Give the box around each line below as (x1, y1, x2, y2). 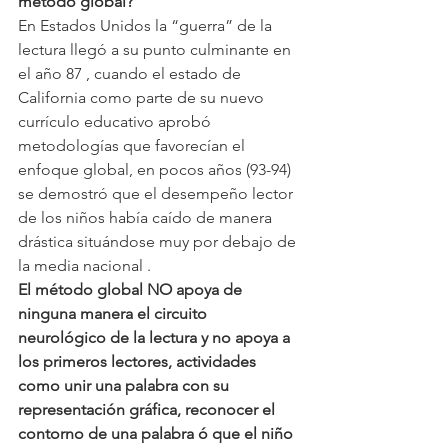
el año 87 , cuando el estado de (18, 64, 245, 84)
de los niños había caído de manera (18, 208, 276, 228)
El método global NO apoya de (18, 280, 246, 300)
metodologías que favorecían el (18, 136, 249, 156)
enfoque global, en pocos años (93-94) (18, 160, 295, 180)
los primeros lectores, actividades (18, 352, 260, 372)
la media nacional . (18, 256, 151, 276)
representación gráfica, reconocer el (18, 400, 279, 420)
